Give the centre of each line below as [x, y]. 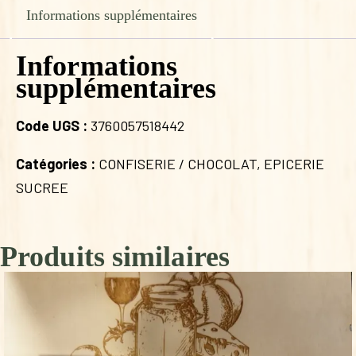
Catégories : [57, 164]
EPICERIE [294, 164]
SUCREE [42, 188]
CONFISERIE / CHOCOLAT [178, 164]
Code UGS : [53, 126]
